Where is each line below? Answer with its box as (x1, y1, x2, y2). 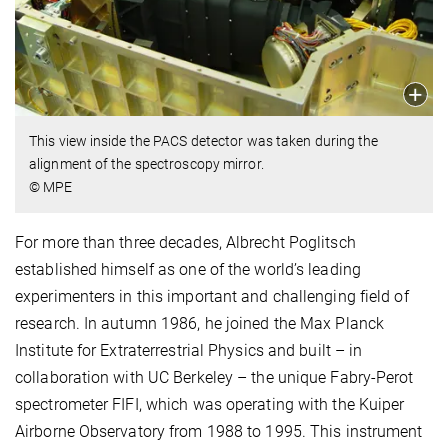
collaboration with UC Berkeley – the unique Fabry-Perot (15, 367, 414, 387)
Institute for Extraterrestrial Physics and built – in (15, 340, 363, 360)
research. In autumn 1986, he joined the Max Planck (15, 313, 385, 333)
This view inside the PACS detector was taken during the (29, 132, 379, 149)
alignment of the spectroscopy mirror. (29, 155, 264, 172)
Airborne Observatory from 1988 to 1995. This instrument (15, 421, 423, 441)
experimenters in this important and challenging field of (15, 286, 409, 306)
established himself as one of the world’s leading (15, 259, 361, 279)
